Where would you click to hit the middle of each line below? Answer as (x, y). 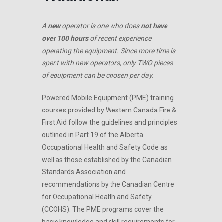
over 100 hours (65, 38)
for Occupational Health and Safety (97, 197)
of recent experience (120, 38)
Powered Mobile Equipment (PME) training (108, 98)
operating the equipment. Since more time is (109, 51)
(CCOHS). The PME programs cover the (103, 209)
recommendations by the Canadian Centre (108, 184)
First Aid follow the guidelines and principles (110, 122)
